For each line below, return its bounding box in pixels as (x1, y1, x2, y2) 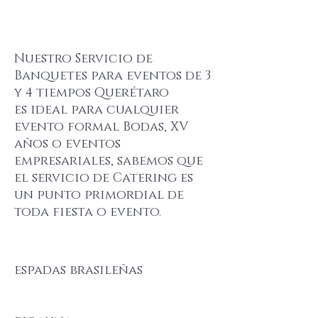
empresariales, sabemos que (14, 153, 203, 170)
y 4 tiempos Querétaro (14, 84, 169, 102)
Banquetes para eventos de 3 (14, 67, 211, 84)
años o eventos (14, 136, 121, 153)
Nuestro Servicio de (14, 50, 153, 67)
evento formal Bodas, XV (14, 119, 188, 136)
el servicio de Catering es (14, 170, 193, 187)
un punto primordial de (14, 187, 184, 204)
